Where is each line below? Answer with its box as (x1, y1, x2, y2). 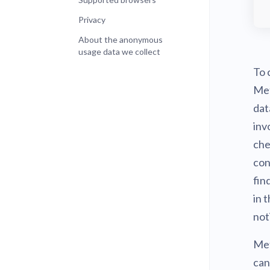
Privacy (78, 14, 105, 25)
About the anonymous (78, 34, 163, 45)
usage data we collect (78, 46, 160, 57)
